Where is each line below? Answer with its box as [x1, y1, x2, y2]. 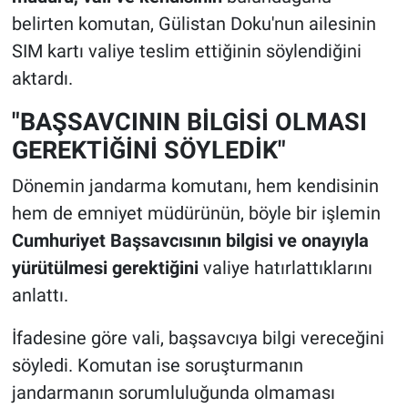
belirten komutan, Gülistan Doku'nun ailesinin [11, 13, 376, 36]
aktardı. [11, 67, 73, 90]
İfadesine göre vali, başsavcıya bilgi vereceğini [11, 326, 384, 349]
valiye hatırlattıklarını [198, 256, 372, 279]
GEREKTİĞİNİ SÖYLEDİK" [11, 136, 286, 165]
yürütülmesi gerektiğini [11, 256, 199, 279]
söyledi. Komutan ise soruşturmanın [11, 353, 303, 376]
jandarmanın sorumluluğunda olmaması [11, 381, 335, 403]
